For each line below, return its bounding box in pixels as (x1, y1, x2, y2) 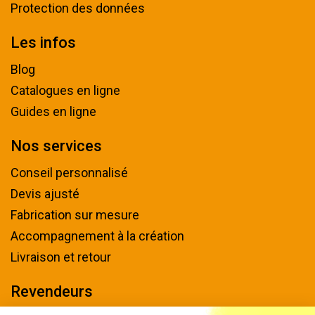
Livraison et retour (11, 249, 111, 264)
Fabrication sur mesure (11, 207, 139, 222)
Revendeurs (11, 282, 93, 300)
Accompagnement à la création (11, 228, 184, 243)
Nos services (11, 136, 102, 155)
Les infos (11, 33, 76, 51)
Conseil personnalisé (11, 165, 128, 180)
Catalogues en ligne (11, 82, 120, 98)
